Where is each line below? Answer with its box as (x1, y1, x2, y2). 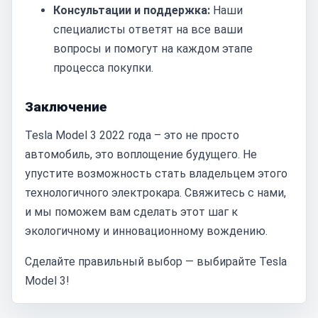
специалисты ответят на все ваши (53, 23, 243, 36)
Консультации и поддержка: (53, 4, 210, 17)
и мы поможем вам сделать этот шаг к (25, 205, 238, 219)
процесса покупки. (53, 61, 153, 75)
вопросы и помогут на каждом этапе (53, 42, 253, 55)
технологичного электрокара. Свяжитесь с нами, (25, 186, 286, 199)
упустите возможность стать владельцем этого (25, 167, 287, 180)
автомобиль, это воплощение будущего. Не (25, 148, 257, 161)
